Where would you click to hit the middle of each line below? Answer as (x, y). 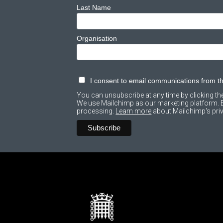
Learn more (134, 111)
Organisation (97, 39)
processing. (96, 111)
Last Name (94, 8)
